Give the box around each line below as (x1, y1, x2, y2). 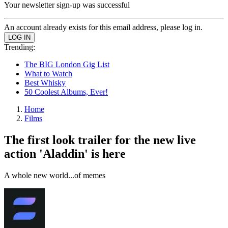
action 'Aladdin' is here (4, 147, 126, 160)
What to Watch (24, 69, 72, 78)
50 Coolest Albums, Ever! (24, 88, 108, 96)
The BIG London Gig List (24, 60, 109, 69)
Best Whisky (24, 78, 66, 87)
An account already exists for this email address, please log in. (4, 23, 203, 32)
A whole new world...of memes (4, 170, 105, 180)
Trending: (4, 43, 35, 51)
